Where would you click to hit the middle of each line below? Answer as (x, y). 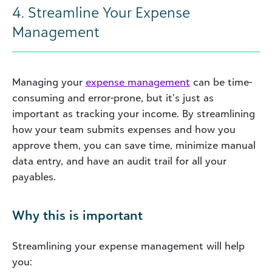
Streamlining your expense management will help (128, 246)
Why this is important (77, 215)
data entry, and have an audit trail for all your (119, 161)
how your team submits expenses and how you (124, 129)
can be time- (221, 82)
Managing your (49, 82)
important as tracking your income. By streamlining (134, 113)
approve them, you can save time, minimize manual (134, 145)
